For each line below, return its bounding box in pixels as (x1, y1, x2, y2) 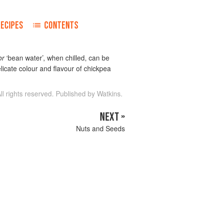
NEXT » (100, 110, 125, 124)
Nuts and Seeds (76, 124, 125, 133)
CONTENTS (44, 19, 79, 31)
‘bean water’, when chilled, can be (4, 53, 109, 62)
